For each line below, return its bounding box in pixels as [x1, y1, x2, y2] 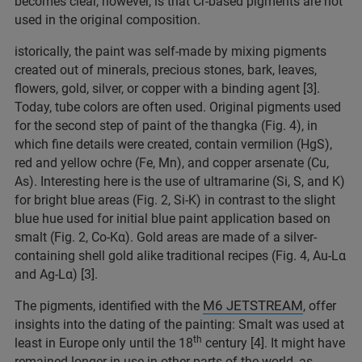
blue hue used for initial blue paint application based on [15, 211, 330, 227]
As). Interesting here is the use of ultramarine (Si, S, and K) [15, 174, 345, 190]
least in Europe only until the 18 [15, 335, 193, 351]
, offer [303, 298, 336, 314]
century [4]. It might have [202, 335, 345, 351]
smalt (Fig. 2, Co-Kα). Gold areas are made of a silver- [15, 229, 317, 246]
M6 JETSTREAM [203, 297, 303, 314]
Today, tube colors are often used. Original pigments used [15, 99, 341, 116]
